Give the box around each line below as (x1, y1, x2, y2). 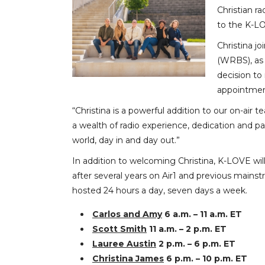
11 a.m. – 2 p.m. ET (147, 224, 227, 234)
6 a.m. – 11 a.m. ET (162, 209, 242, 219)
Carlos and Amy (92, 209, 162, 219)
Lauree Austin (92, 238, 156, 249)
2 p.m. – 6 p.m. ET (156, 238, 235, 249)
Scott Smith (92, 224, 147, 234)
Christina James (92, 253, 164, 264)
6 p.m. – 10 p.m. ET (164, 253, 247, 264)
